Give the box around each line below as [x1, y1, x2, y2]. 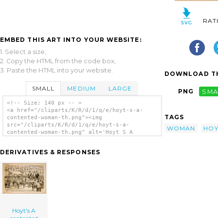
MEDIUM [67, 84, 96, 92]
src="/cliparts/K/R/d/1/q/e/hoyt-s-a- [6, 122, 129, 128]
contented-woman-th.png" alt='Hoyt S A [6, 129, 133, 136]
